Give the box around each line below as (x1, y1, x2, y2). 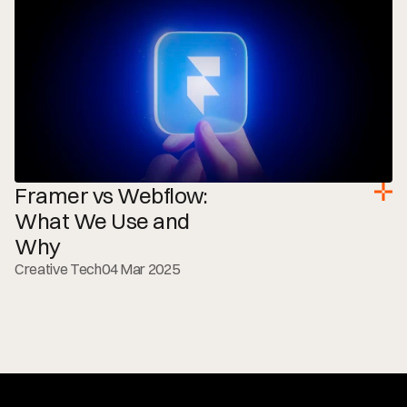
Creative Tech (15, 260, 102, 278)
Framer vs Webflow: (15, 182, 208, 209)
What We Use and (15, 207, 190, 234)
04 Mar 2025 (101, 260, 180, 278)
